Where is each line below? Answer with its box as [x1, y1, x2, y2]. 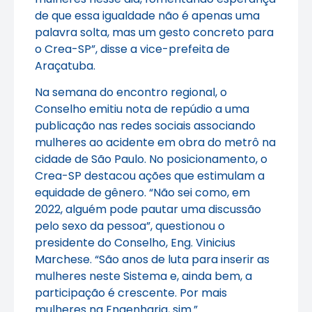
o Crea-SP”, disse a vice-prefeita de [35, 40, 230, 57]
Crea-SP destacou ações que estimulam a [35, 167, 265, 184]
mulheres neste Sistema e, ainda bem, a [35, 267, 252, 284]
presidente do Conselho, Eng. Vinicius [35, 234, 235, 251]
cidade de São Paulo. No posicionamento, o [35, 150, 267, 167]
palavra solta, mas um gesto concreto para [35, 24, 274, 40]
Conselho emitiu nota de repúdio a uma [35, 100, 249, 117]
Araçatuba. [35, 57, 95, 74]
